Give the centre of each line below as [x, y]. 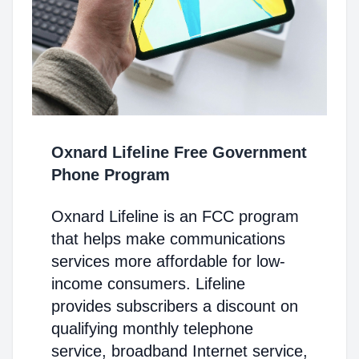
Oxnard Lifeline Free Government [179, 152]
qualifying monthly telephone [152, 329]
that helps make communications [168, 239]
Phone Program [111, 175]
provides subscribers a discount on [175, 306]
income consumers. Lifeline [148, 284]
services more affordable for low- [168, 261]
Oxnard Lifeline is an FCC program [175, 216]
